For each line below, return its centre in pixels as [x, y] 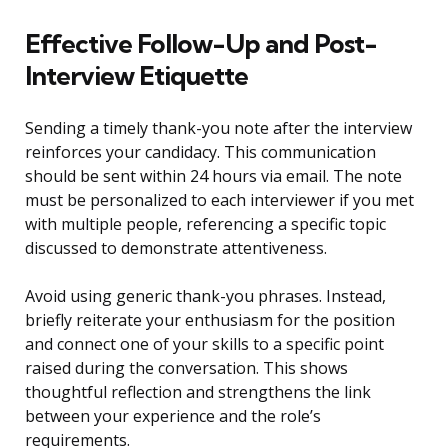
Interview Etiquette [136, 76]
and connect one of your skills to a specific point [204, 344]
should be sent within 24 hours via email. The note [213, 176]
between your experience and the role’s [173, 416]
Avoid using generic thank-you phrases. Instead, [205, 296]
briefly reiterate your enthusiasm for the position [210, 320]
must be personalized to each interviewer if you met [219, 200]
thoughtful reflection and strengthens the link [198, 392]
